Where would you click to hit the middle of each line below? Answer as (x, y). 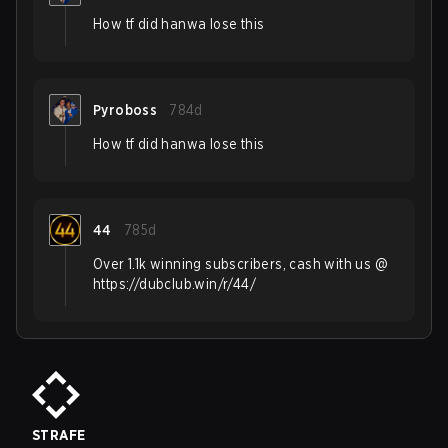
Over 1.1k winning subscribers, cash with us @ (240, 264)
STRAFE (59, 435)
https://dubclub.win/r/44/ (174, 284)
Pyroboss (125, 110)
